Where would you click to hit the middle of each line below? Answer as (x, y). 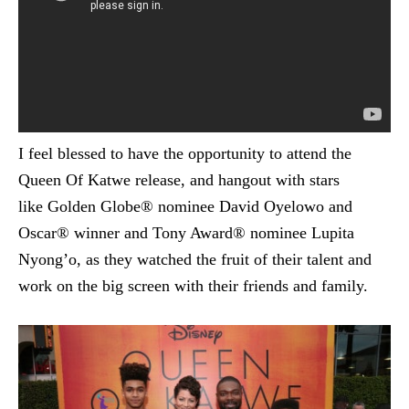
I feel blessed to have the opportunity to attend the (185, 153)
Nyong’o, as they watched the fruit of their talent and (195, 259)
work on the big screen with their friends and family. (193, 285)
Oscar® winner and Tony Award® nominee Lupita (186, 232)
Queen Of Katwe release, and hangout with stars (179, 179)
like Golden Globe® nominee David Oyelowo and (185, 206)
